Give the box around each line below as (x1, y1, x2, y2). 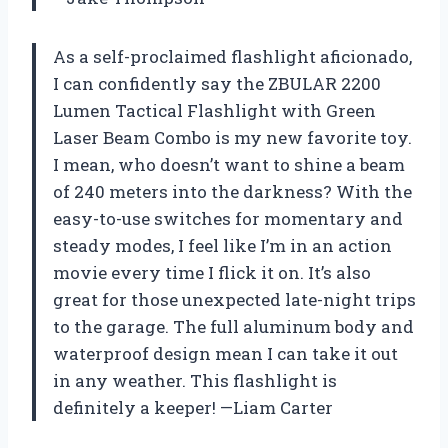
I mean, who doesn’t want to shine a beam (53, 152, 405, 176)
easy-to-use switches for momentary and (53, 206, 403, 230)
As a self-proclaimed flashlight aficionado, (53, 44, 412, 68)
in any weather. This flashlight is (53, 368, 337, 392)
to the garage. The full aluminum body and (53, 314, 414, 338)
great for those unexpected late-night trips (53, 287, 416, 311)
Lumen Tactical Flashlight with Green (53, 98, 376, 122)
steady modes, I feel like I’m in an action (53, 233, 392, 257)
